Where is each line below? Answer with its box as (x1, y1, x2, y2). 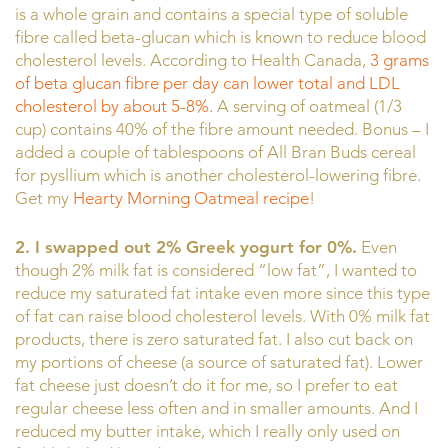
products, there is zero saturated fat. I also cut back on (15, 328, 413, 349)
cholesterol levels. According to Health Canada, (15, 50, 370, 71)
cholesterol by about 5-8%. (15, 96, 213, 117)
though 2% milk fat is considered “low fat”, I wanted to (15, 259, 417, 280)
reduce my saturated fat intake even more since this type (15, 282, 430, 303)
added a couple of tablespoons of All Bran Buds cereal (15, 142, 416, 163)
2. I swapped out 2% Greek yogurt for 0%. (15, 236, 357, 257)
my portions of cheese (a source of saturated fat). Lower (15, 351, 423, 372)
